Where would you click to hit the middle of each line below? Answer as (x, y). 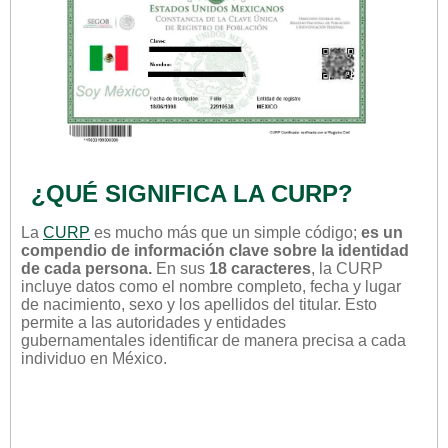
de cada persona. (86, 268)
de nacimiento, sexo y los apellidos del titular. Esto (199, 304)
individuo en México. (94, 358)
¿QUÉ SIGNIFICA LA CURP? (192, 193)
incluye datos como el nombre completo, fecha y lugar (211, 286)
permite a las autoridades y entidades (153, 322)
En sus (180, 268)
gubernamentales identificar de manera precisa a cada (213, 340)
